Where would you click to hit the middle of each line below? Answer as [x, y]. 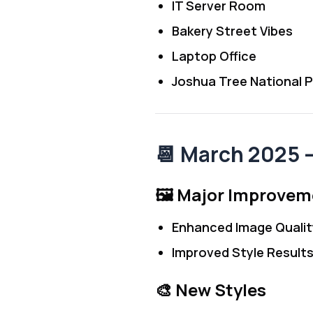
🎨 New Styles [211, 290]
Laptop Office [214, 56]
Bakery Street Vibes [232, 31]
